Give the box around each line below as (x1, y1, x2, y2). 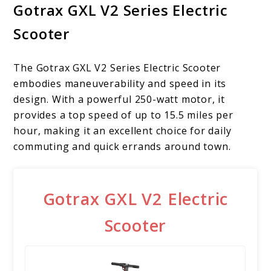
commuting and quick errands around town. (13, 140, 231, 154)
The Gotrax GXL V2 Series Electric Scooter (13, 61, 221, 75)
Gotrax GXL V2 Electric (42, 188, 229, 211)
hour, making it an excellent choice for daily (13, 124, 232, 138)
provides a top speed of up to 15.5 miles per (13, 108, 233, 122)
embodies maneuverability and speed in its (13, 77, 227, 91)
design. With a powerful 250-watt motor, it (13, 93, 226, 106)
